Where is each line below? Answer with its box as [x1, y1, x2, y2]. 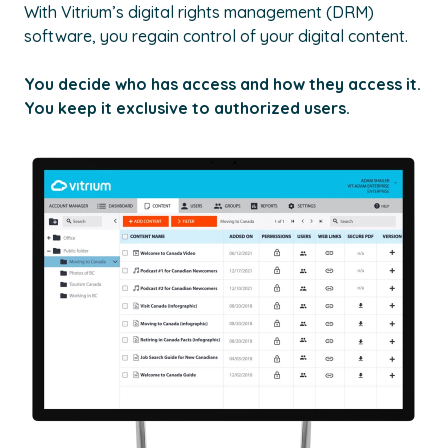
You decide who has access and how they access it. [24, 74, 421, 95]
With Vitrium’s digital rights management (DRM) [24, 2, 374, 23]
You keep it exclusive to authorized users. [24, 98, 354, 119]
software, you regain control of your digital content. [24, 26, 408, 47]
